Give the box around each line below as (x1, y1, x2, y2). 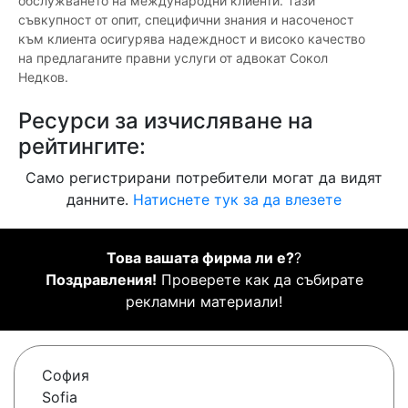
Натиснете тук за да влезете (133, 190, 342, 209)
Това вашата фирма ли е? (107, 249, 294, 268)
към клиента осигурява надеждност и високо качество (18, 31, 365, 47)
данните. (66, 190, 133, 209)
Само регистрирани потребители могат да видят (25, 168, 382, 188)
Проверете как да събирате (156, 270, 363, 290)
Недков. (18, 69, 68, 86)
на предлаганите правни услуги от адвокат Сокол (18, 50, 328, 66)
